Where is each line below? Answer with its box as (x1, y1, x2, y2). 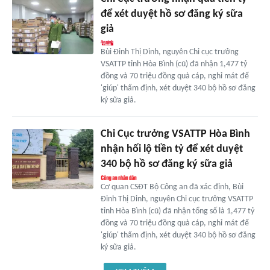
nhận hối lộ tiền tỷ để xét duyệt (100, 143, 243, 155)
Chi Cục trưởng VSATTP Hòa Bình (100, 128, 250, 140)
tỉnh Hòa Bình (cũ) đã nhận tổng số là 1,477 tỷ (100, 206, 254, 216)
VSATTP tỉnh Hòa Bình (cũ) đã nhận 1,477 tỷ (100, 59, 247, 69)
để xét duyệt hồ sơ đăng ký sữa (100, 8, 243, 20)
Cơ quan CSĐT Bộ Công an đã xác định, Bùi (100, 182, 243, 192)
